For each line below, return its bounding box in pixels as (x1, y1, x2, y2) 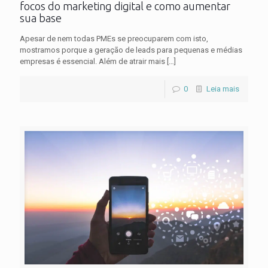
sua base (20, 11, 62, 24)
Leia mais (206, 84, 239, 93)
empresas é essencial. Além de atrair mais (20, 56, 165, 66)
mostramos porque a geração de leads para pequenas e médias (20, 45, 242, 54)
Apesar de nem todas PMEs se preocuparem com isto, (20, 33, 208, 43)
